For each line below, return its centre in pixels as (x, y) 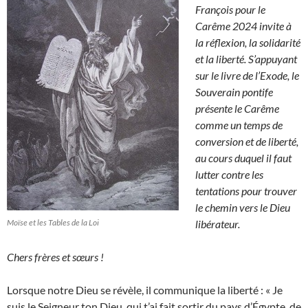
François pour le (230, 10)
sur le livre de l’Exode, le (247, 76)
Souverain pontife (234, 92)
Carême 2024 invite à (243, 26)
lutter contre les (229, 175)
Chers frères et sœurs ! (55, 257)
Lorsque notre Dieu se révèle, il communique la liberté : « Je (145, 290)
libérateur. (218, 224)
